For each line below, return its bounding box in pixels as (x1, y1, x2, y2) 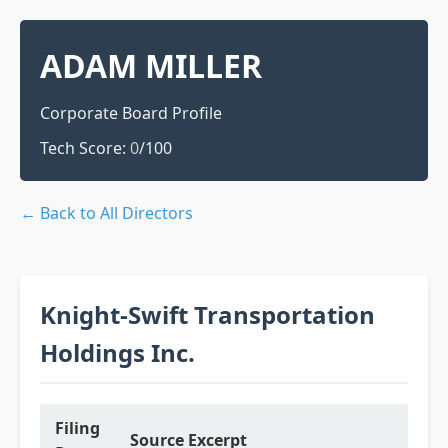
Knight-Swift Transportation (40, 298, 375, 331)
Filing (55, 417, 100, 439)
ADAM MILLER (40, 44, 262, 87)
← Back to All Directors (20, 202, 193, 224)
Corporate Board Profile (40, 102, 222, 124)
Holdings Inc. (40, 336, 195, 369)
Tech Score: (40, 137, 130, 159)
